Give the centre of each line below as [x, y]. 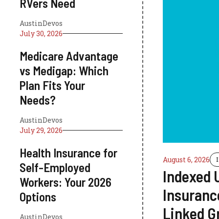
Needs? [38, 100]
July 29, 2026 [41, 130]
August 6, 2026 [186, 160]
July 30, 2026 [41, 33]
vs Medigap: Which [64, 70]
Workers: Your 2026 [66, 182]
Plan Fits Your [52, 85]
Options [38, 197]
